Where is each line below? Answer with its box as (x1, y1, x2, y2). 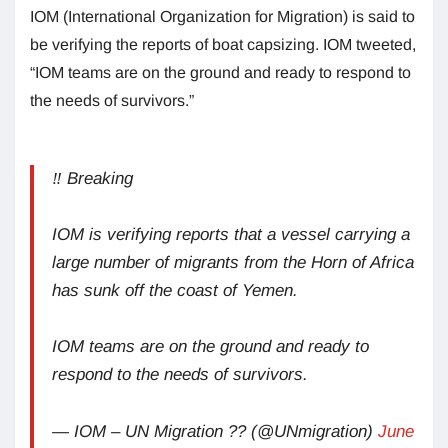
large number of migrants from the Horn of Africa (52, 252, 414, 272)
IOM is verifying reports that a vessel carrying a (52, 224, 410, 244)
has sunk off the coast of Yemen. (52, 280, 298, 300)
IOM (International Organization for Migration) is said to (30, 7, 415, 25)
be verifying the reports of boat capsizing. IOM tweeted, (30, 35, 416, 53)
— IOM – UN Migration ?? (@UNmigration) (52, 421, 378, 441)
